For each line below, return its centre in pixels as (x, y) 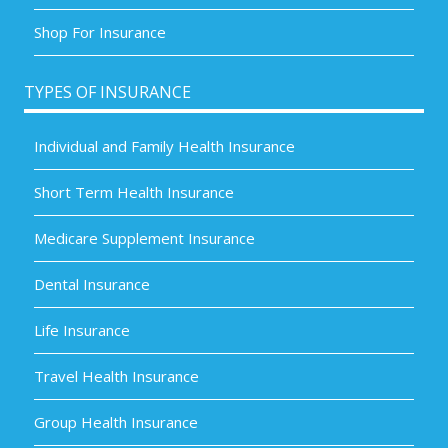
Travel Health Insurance (117, 376)
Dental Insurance (92, 284)
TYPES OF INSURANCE (108, 91)
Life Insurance (82, 330)
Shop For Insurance (100, 31)
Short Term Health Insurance (134, 192)
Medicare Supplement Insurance (145, 238)
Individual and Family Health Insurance (165, 146)
